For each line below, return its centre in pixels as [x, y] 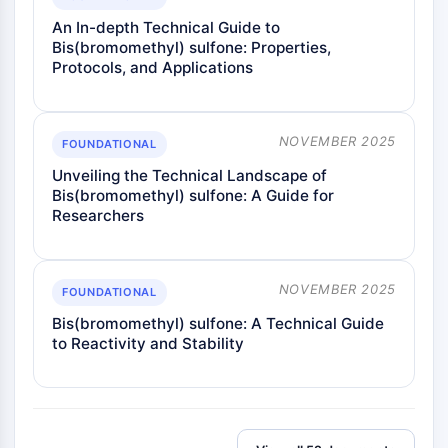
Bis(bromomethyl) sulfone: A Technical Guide [218, 323]
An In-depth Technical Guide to [166, 27]
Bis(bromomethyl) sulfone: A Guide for [193, 195]
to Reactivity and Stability [148, 343]
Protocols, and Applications [152, 67]
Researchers [98, 215]
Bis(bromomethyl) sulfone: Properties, [191, 47]
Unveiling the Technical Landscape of [189, 175]
